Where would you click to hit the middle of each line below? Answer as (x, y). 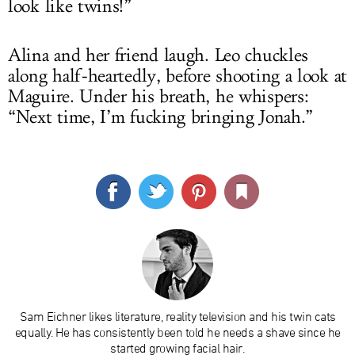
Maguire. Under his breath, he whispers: (158, 96)
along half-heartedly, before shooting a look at (177, 76)
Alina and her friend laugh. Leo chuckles (158, 55)
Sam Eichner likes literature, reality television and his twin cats (177, 316)
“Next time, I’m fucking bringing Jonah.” (161, 117)
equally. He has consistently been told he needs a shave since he (177, 332)
